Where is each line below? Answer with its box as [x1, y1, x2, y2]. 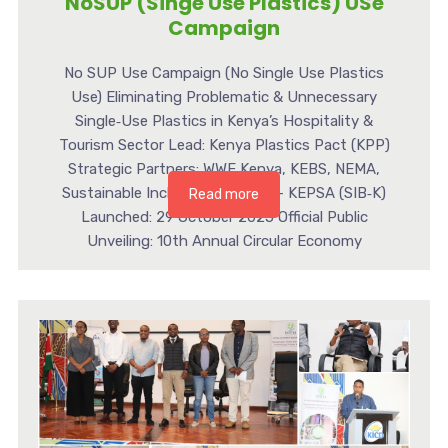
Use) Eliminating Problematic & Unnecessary [71, 88, 377, 107]
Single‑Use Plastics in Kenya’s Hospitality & [75, 112, 373, 131]
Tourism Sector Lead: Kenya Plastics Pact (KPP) [58, 136, 390, 155]
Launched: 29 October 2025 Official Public [80, 208, 368, 227]
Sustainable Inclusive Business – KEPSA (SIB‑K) [62, 184, 386, 203]
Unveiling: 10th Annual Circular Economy [86, 232, 362, 251]
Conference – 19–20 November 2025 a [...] [80, 256, 368, 275]
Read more [189, 186, 259, 204]
